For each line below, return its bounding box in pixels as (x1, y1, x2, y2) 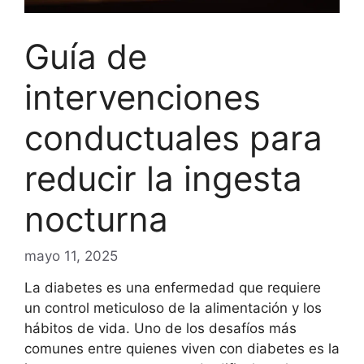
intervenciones (24, 76, 261, 118)
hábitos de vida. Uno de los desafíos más (24, 320, 297, 337)
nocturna (24, 197, 168, 240)
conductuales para (24, 116, 323, 158)
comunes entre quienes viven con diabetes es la (24, 340, 340, 357)
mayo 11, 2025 (24, 248, 118, 265)
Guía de (24, 35, 147, 77)
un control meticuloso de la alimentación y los (24, 300, 322, 317)
